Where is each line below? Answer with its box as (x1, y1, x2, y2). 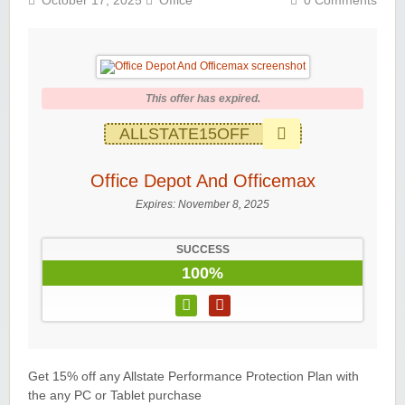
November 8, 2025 (178, 198, 269, 212)
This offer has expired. (145, 92, 260, 106)
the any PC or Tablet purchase (28, 389, 202, 403)
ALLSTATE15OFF (118, 125, 250, 144)
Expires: (136, 198, 178, 212)
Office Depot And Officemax (89, 171, 316, 192)
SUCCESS (175, 243, 230, 257)
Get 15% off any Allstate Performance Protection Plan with (28, 370, 359, 384)
